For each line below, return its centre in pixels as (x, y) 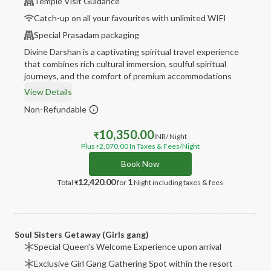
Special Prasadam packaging (87, 35)
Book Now (140, 164)
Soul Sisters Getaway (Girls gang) (82, 234)
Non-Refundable (55, 109)
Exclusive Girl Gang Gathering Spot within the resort (133, 263)
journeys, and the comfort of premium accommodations (128, 76)
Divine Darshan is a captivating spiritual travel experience (132, 52)
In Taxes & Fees (154, 146)
